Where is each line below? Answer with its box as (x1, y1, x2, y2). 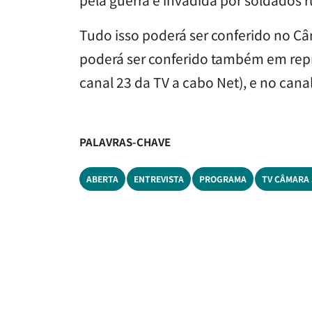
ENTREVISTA (134, 172, 184, 185)
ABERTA (86, 172, 118, 185)
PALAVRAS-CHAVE (79, 134, 171, 149)
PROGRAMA (199, 172, 247, 185)
